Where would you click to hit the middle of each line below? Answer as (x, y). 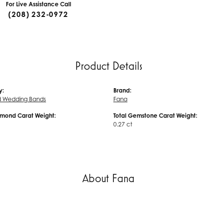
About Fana (108, 178)
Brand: (122, 90)
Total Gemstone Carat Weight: (155, 116)
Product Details (108, 66)
